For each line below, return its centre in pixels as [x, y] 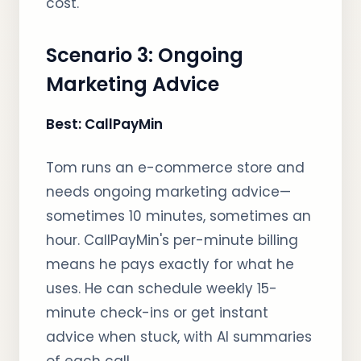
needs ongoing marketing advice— [168, 192]
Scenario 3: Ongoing [145, 55]
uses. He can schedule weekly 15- [162, 288]
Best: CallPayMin [104, 124]
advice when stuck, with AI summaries [179, 337]
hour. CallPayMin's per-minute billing [172, 240]
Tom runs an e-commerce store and [175, 168]
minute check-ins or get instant [157, 313]
